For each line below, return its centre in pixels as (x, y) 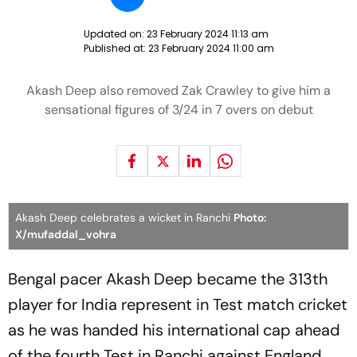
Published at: (116, 48)
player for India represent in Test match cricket (178, 304)
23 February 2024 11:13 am (207, 34)
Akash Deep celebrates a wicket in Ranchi (124, 218)
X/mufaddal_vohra (66, 234)
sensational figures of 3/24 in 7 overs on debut (178, 110)
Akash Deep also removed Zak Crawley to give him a (178, 90)
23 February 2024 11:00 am (211, 48)
